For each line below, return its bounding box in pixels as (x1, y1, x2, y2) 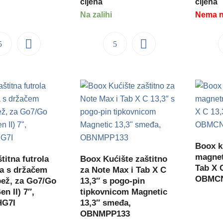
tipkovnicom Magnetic (80, 187, 168, 197)
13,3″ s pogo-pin (80, 176, 145, 186)
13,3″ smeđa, (80, 198, 131, 208)
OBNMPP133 (80, 209, 130, 219)
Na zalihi (80, 10, 112, 19)
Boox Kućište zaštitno (80, 154, 168, 164)
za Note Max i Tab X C (80, 165, 167, 175)
